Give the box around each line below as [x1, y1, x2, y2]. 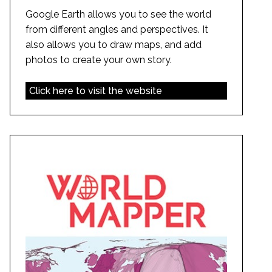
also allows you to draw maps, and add [25, 38, 202, 50]
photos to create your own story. [25, 53, 172, 66]
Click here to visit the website [29, 84, 162, 97]
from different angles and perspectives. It [25, 23, 208, 35]
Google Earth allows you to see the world [25, 8, 211, 20]
